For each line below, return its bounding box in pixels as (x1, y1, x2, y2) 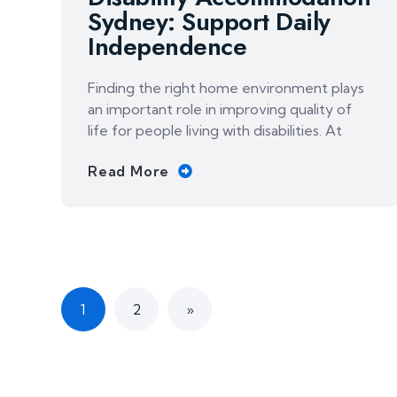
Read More (88, 162, 170, 181)
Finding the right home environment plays (88, 79, 364, 97)
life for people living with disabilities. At (88, 121, 342, 139)
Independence (88, 28, 246, 65)
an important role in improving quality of (88, 100, 352, 118)
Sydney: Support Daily (88, 4, 331, 40)
